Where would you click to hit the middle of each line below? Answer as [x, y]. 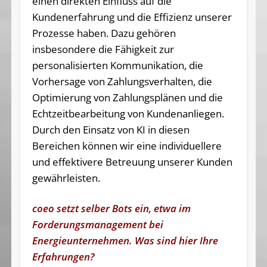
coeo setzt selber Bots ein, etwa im [111, 209]
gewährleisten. [66, 178]
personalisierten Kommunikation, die [117, 66]
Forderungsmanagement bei [97, 225]
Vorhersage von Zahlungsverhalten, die [122, 82]
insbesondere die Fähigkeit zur [103, 49]
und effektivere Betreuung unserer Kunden [132, 162]
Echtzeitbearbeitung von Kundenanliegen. [128, 114]
